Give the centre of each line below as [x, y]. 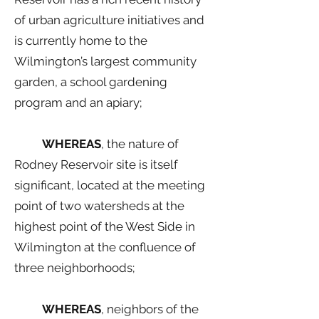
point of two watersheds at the [99, 206]
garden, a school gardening [91, 82]
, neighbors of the [150, 309]
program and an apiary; [78, 103]
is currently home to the [81, 41]
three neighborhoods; [74, 268]
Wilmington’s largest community [105, 61]
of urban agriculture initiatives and [109, 20]
